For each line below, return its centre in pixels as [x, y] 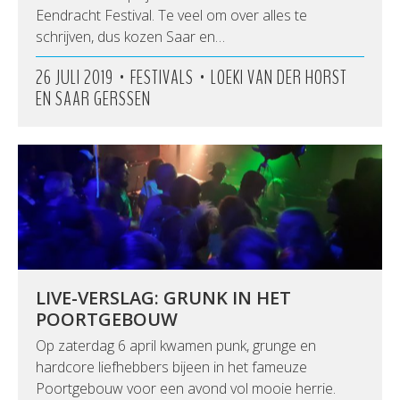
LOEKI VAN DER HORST [279, 78]
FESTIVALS [162, 78]
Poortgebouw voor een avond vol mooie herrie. [186, 388]
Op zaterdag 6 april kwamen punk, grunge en [176, 346]
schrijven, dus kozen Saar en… [130, 37]
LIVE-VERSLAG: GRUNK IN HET [163, 298]
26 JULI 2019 [75, 78]
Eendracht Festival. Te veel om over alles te [171, 15]
